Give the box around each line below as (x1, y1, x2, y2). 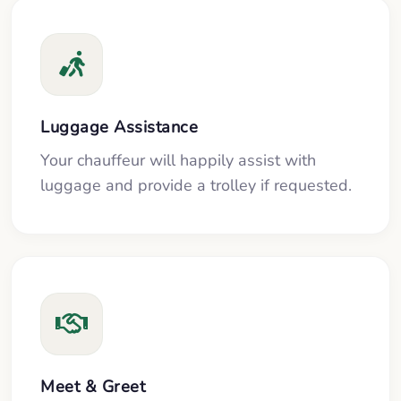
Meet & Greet (40, 375, 145, 398)
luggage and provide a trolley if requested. (40, 175, 352, 197)
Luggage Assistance (40, 115, 198, 138)
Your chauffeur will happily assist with (40, 149, 316, 172)
